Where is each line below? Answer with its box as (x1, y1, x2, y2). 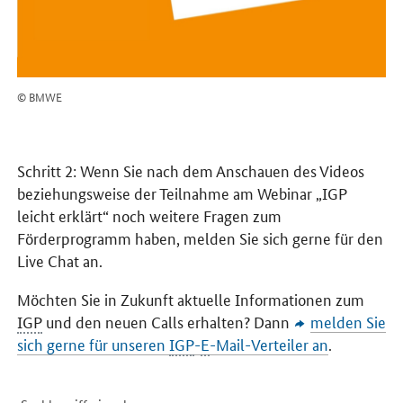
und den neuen (42, 310, 152, 333)
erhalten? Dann (184, 310, 294, 333)
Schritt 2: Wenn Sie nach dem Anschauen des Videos (17, 159, 365, 182)
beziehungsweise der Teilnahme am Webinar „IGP (17, 182, 348, 204)
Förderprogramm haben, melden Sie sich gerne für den (17, 227, 384, 249)
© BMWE (17, 88, 63, 106)
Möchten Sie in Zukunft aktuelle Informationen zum (17, 288, 365, 310)
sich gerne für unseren (17, 333, 170, 355)
